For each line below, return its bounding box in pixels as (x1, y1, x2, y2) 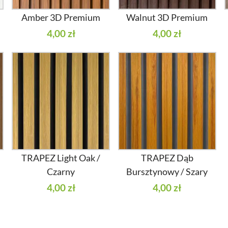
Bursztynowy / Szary (126, 165, 208, 177)
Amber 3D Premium (21, 12, 101, 23)
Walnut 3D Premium (126, 12, 208, 23)
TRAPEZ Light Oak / (21, 152, 101, 163)
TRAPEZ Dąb (140, 152, 193, 163)
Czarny (47, 165, 75, 177)
